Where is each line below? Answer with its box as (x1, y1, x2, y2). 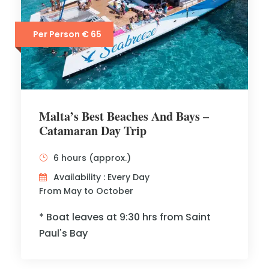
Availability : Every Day (53, 171, 150, 183)
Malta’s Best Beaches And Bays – (39, 107, 209, 125)
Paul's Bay (39, 226, 88, 240)
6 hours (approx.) (53, 152, 131, 164)
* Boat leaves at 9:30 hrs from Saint (39, 210, 211, 224)
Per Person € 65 (33, 28, 101, 40)
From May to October (39, 185, 133, 197)
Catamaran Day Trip (39, 122, 147, 139)
